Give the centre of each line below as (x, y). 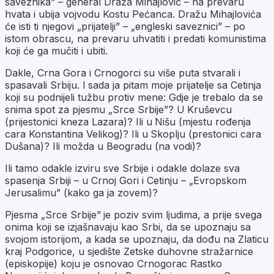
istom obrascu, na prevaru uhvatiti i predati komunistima (135, 38)
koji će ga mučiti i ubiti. (56, 50)
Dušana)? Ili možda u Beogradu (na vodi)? (103, 146)
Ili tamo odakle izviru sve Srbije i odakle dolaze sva (122, 168)
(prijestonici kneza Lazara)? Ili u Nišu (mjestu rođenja (128, 121)
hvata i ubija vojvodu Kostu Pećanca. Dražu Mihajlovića (133, 14)
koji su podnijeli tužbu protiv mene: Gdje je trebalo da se (134, 97)
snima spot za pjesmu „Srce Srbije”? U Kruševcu (118, 109)
